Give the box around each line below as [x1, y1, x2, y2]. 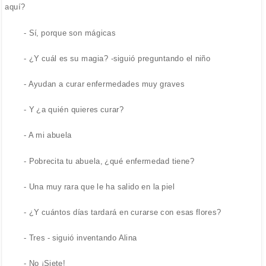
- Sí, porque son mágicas [24, 28, 116, 37]
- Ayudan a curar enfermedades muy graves [24, 79, 185, 88]
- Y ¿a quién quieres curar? [24, 104, 124, 114]
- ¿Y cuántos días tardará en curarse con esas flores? [24, 207, 221, 217]
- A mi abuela [24, 131, 72, 140]
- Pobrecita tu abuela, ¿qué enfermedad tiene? [24, 156, 195, 166]
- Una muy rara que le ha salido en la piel [24, 182, 175, 191]
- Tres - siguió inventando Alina [24, 233, 138, 242]
